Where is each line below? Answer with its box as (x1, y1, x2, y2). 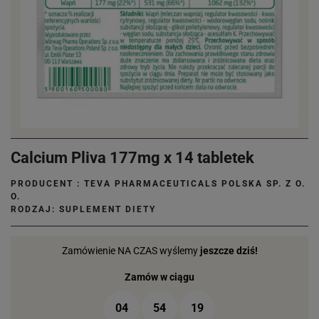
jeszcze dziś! (199, 245, 258, 256)
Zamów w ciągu (125, 271, 194, 283)
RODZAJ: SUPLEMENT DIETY (11, 204, 156, 214)
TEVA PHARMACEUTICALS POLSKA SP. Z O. (84, 179, 305, 189)
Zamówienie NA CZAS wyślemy (61, 245, 200, 256)
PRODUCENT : (11, 179, 84, 189)
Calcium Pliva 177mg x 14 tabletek (11, 149, 254, 167)
